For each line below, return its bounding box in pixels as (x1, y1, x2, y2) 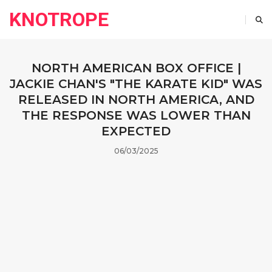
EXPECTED (101, 124, 171, 138)
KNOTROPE (9, 8, 109, 31)
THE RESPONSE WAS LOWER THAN (21, 108, 251, 123)
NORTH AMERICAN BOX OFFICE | (31, 61, 241, 75)
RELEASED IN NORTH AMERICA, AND (18, 92, 254, 107)
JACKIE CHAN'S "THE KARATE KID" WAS (10, 76, 262, 91)
